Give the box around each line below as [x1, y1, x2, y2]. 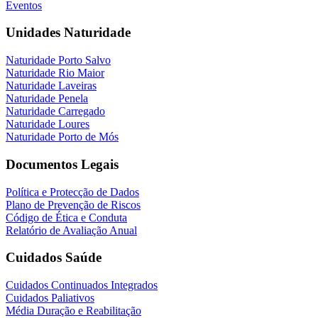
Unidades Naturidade [6, 25, 131, 40]
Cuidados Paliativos [6, 291, 94, 304]
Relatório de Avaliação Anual [6, 224, 137, 236]
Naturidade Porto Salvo [6, 54, 111, 67]
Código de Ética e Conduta [6, 211, 127, 224]
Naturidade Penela [6, 92, 88, 105]
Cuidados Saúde [6, 250, 102, 265]
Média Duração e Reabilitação [6, 304, 141, 317]
